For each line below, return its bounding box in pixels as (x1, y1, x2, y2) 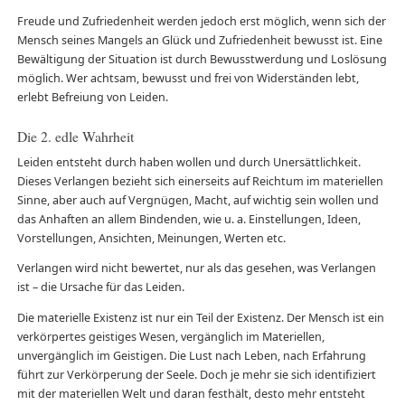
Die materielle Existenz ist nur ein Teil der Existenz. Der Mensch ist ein (16, 310, 384, 326)
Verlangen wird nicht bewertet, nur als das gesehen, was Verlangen (16, 260, 376, 277)
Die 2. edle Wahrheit (16, 126, 134, 146)
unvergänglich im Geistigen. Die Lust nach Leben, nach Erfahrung (16, 348, 366, 364)
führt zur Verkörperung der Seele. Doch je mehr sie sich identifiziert (16, 367, 376, 383)
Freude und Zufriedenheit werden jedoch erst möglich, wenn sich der (16, 13, 386, 29)
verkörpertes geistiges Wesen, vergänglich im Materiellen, (16, 329, 325, 345)
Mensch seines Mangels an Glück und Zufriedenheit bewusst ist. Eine (16, 32, 382, 48)
